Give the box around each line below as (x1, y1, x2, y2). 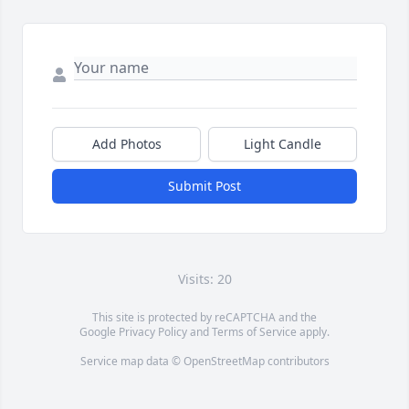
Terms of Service (212, 324, 297, 341)
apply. (297, 324, 330, 341)
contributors (264, 353, 330, 370)
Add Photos (91, 135, 162, 153)
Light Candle (244, 135, 321, 153)
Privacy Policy (119, 324, 187, 341)
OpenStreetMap (183, 353, 265, 370)
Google (79, 324, 119, 341)
